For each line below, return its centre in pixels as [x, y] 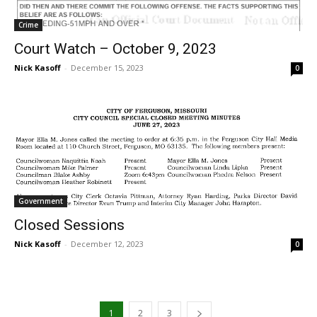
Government [41, 201]
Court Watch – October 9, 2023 [115, 49]
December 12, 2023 [107, 244]
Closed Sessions [69, 225]
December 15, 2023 [107, 68]
